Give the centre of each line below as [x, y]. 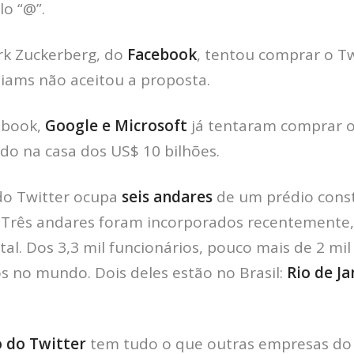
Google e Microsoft [116, 125]
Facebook [162, 54]
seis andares [167, 196]
